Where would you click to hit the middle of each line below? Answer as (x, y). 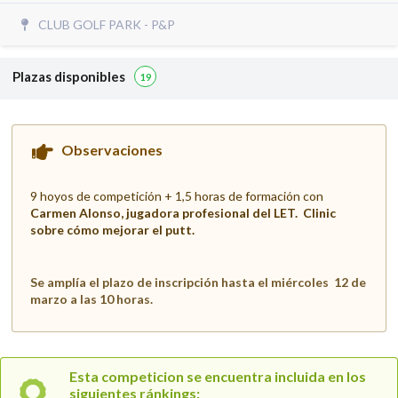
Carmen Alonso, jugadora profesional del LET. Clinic (183, 212)
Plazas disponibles (69, 76)
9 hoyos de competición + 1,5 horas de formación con (177, 195)
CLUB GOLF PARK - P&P (107, 24)
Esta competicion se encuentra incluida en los (218, 376)
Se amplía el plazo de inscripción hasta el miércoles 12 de (198, 282)
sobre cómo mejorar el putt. (114, 229)
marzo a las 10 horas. (93, 298)
